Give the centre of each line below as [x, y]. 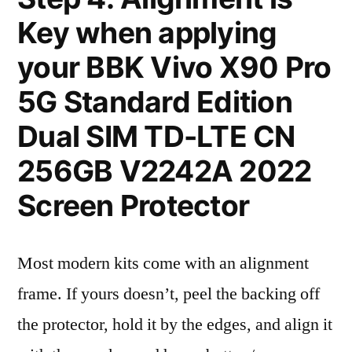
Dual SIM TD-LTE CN [156, 136]
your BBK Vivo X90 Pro [174, 67]
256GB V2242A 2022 [165, 171]
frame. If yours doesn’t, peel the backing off [169, 294]
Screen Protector [134, 205]
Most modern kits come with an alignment [163, 263]
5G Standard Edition [155, 102]
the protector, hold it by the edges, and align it [175, 324]
